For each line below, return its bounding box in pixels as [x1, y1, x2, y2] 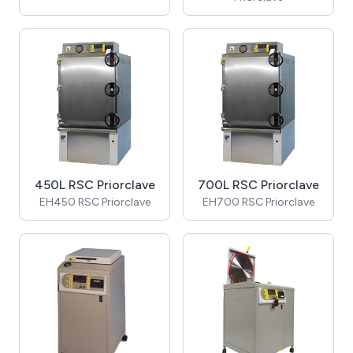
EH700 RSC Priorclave [203, 195, 314, 209]
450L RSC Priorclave [34, 177, 155, 192]
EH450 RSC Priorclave [39, 195, 150, 209]
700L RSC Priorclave [198, 177, 319, 192]
